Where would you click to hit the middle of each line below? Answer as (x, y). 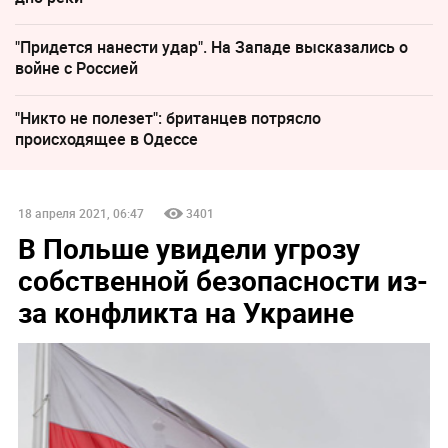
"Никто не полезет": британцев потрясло (168, 117)
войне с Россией (76, 67)
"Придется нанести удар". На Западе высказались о (211, 46)
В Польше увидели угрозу (188, 247)
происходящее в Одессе (106, 138)
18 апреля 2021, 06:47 (80, 212)
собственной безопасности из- (222, 279)
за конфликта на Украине (185, 311)
